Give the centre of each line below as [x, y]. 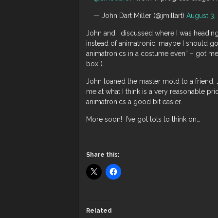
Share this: [103, 155]
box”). [95, 64]
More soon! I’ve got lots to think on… [143, 119]
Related [99, 211]
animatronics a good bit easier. [134, 102]
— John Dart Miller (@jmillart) [140, 16]
